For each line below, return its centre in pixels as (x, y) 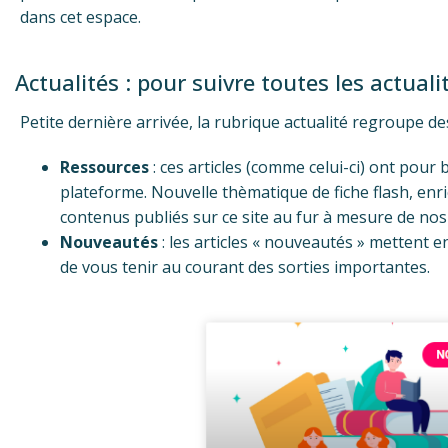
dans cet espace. (80, 16)
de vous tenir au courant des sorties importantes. (245, 266)
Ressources (104, 166)
